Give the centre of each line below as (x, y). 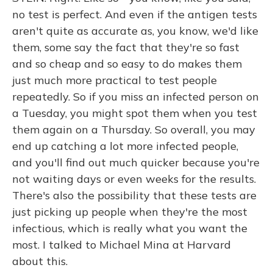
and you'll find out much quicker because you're (136, 162)
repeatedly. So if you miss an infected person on (136, 97)
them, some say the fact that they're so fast (126, 47)
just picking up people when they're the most (130, 212)
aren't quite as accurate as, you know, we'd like (135, 31)
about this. (40, 261)
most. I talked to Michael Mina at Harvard (122, 245)
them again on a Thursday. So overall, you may (134, 129)
